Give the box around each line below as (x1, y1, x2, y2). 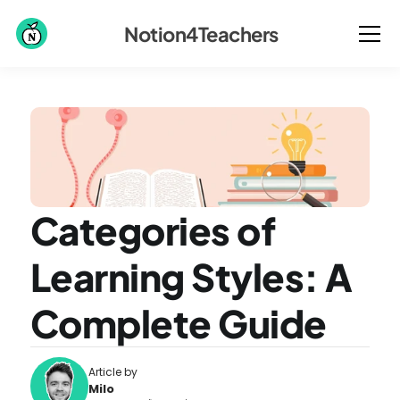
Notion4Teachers (124, 21, 279, 46)
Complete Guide (29, 299, 327, 346)
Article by (87, 363, 137, 379)
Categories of (29, 206, 276, 254)
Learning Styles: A (29, 253, 353, 300)
